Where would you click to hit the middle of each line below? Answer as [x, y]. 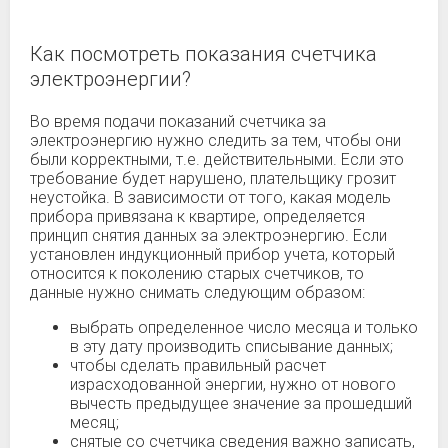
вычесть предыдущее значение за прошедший [241, 403]
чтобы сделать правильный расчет [198, 365]
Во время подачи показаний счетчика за [178, 121]
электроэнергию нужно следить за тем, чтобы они [215, 140]
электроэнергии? [110, 79]
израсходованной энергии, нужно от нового [233, 384]
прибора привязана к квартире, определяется [197, 216]
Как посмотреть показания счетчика [203, 54]
